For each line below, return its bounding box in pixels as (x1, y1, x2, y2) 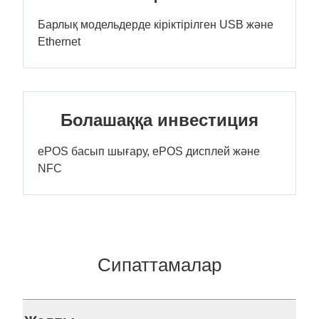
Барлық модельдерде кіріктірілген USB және (38, 19, 273, 31)
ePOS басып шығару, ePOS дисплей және (38, 145, 260, 157)
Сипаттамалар (98, 254, 221, 276)
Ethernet (38, 36, 80, 48)
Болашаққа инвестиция (61, 110, 258, 130)
